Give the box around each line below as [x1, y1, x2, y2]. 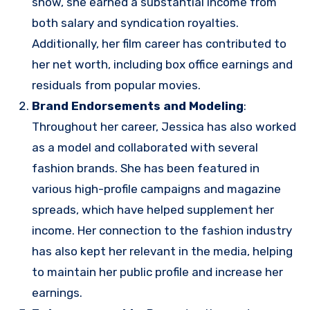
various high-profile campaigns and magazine [31, 181, 281, 196]
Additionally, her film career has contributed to [31, 36, 286, 51]
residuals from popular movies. [31, 77, 201, 92]
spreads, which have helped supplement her [31, 202, 274, 217]
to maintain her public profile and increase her [31, 264, 283, 279]
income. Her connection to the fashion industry [31, 223, 292, 237]
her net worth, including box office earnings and [31, 57, 293, 71]
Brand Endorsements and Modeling [31, 98, 244, 113]
